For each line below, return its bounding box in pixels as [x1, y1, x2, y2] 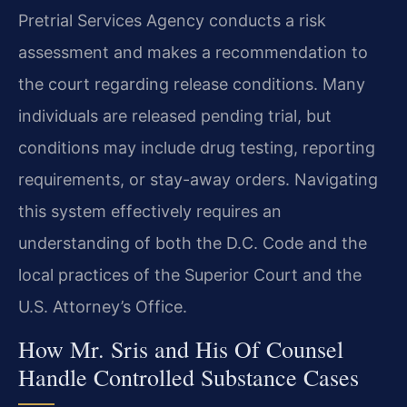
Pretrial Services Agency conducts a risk [18, 10, 326, 30]
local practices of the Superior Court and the [18, 264, 362, 284]
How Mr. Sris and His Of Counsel [18, 333, 343, 365]
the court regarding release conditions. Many [18, 74, 365, 94]
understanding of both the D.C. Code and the [18, 233, 367, 253]
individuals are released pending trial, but [18, 105, 332, 125]
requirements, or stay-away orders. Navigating [18, 169, 378, 189]
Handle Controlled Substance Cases [18, 362, 359, 393]
